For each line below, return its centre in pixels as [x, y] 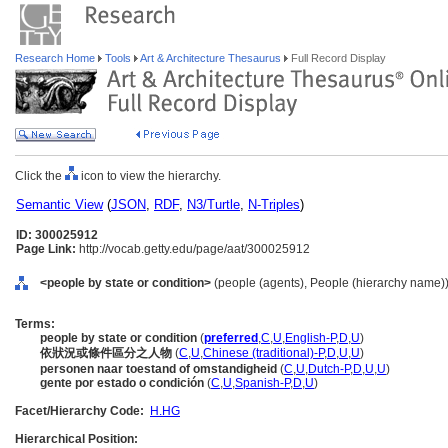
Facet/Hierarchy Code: [79, 411]
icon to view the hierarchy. [149, 176]
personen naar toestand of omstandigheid [158, 369]
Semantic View [59, 204]
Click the [40, 176]
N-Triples [274, 204]
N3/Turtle [213, 204]
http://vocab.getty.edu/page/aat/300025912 [193, 249]
